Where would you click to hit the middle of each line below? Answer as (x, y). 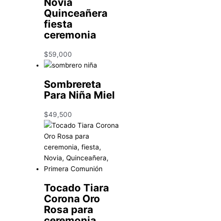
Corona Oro (72, 198)
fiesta (58, 24)
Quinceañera (76, 13)
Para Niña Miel (80, 95)
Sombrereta (73, 84)
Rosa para (69, 209)
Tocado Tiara (77, 187)
